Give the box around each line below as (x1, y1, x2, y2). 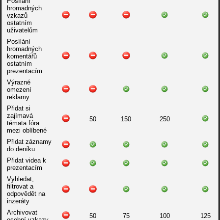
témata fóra (6, 119, 39, 127)
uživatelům (6, 27, 38, 34)
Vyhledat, (6, 175, 34, 183)
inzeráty (6, 197, 29, 205)
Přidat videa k (6, 157, 46, 164)
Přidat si (6, 105, 30, 112)
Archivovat (6, 209, 37, 216)
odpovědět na (6, 190, 45, 197)
